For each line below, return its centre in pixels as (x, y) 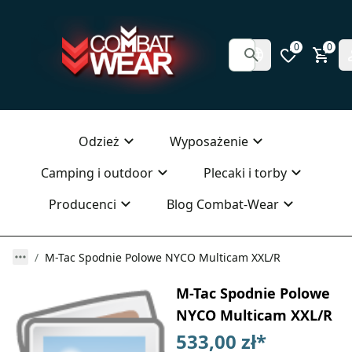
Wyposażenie (209, 141)
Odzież (99, 141)
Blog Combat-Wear (222, 204)
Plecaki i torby (245, 173)
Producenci (82, 204)
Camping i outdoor (97, 173)
